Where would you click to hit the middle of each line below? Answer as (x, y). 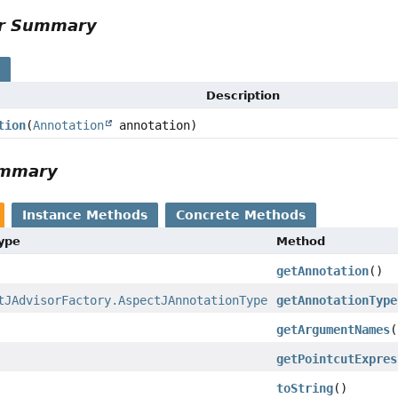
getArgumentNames (334, 329)
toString (305, 388)
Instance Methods (85, 215)
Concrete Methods (241, 215)
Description (243, 95)
